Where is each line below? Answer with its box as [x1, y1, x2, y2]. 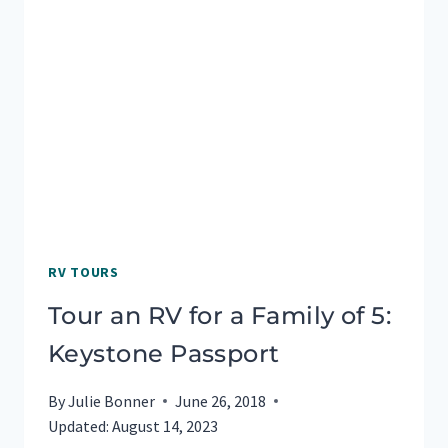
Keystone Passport [48, 338, 280, 368]
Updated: [48, 415, 109, 436]
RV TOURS [48, 262, 119, 281]
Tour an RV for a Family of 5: [48, 300, 392, 330]
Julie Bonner [68, 390, 156, 411]
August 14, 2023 [112, 415, 219, 436]
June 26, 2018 [175, 390, 267, 411]
